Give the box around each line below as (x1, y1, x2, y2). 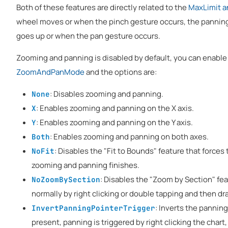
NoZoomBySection (32, 174, 100, 184)
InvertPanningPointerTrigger (32, 203, 155, 213)
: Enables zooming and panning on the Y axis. (36, 117, 193, 128)
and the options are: (84, 66, 157, 77)
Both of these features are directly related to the (16, 2, 188, 13)
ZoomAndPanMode (16, 66, 84, 77)
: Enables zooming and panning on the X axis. (36, 102, 194, 113)
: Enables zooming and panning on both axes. (50, 131, 209, 142)
